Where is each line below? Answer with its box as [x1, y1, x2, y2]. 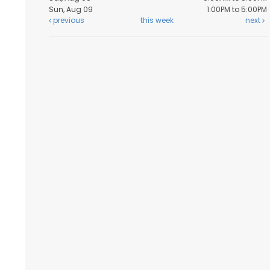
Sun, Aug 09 [49, 4, 93, 15]
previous [51, 15, 84, 26]
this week [140, 15, 174, 26]
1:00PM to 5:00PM [207, 4, 267, 15]
